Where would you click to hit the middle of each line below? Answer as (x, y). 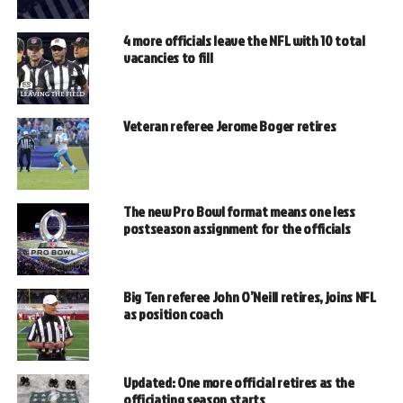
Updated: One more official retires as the (238, 383)
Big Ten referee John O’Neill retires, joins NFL (249, 297)
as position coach (173, 314)
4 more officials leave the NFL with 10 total (244, 41)
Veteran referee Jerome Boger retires (229, 126)
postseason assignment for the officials (237, 229)
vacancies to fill (168, 58)
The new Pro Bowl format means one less (239, 212)
